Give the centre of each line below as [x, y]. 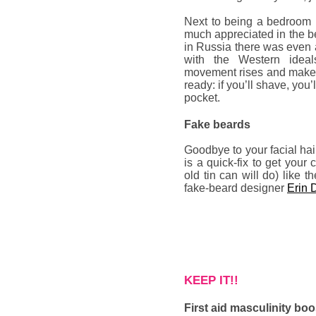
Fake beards [217, 124]
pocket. [202, 98]
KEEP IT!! [211, 280]
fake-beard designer [236, 188]
